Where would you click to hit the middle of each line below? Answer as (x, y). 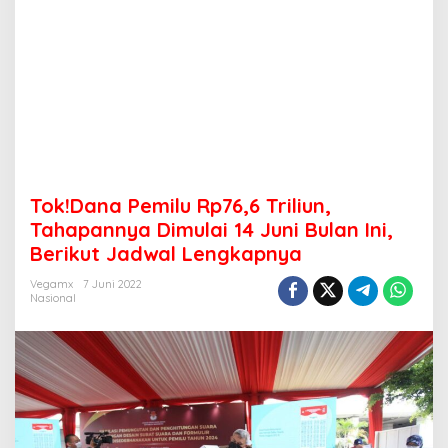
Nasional (53, 298)
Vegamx (51, 284)
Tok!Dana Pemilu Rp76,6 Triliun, (180, 205)
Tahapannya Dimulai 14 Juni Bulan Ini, (211, 229)
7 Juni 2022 (112, 284)
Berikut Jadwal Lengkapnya (166, 253)
